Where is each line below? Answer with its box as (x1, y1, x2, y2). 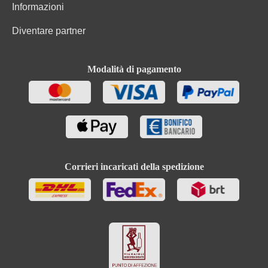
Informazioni (12, 2, 64, 13)
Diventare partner (12, 26, 86, 36)
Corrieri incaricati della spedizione (64, 162, 204, 172)
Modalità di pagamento (87, 64, 181, 75)
